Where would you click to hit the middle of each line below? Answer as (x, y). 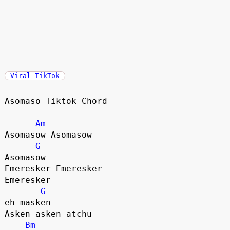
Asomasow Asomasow (51, 135)
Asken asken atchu (48, 214)
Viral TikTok (35, 75)
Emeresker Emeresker (53, 168)
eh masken (27, 202)
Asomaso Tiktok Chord (56, 101)
